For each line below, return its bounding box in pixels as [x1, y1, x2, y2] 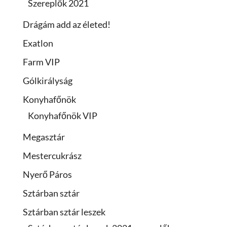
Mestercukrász [23, 150, 82, 162]
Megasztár [23, 131, 65, 143]
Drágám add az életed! [23, 19, 110, 30]
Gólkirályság [23, 75, 72, 87]
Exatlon [23, 37, 53, 49]
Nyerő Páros [23, 169, 72, 180]
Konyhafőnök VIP [28, 110, 97, 122]
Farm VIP [23, 56, 60, 68]
